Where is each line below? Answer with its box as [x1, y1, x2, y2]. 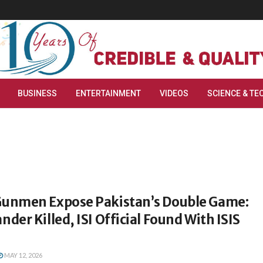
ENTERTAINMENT [76, 89, 141, 98]
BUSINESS [18, 89, 57, 98]
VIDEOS [160, 89, 188, 98]
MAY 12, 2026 [3, 251, 42, 259]
